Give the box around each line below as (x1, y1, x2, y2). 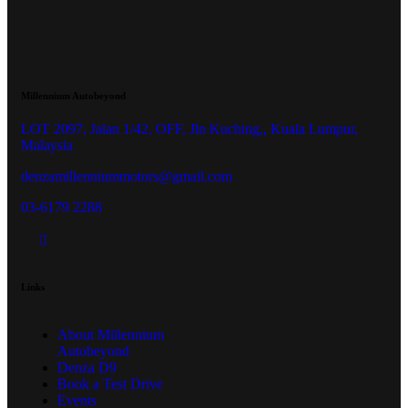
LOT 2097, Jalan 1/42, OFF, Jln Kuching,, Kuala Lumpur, (21, 120, 358, 137)
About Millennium (57, 326, 164, 342)
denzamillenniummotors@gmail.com (21, 168, 232, 184)
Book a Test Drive (57, 375, 163, 392)
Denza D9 (57, 359, 117, 375)
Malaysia (21, 137, 73, 153)
